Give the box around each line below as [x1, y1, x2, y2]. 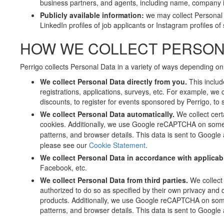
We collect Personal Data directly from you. [40, 76, 189, 86]
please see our [40, 140, 89, 150]
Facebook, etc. [40, 162, 87, 172]
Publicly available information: [40, 10, 146, 20]
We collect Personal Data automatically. [40, 109, 176, 119]
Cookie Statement [89, 140, 145, 150]
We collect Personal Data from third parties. [40, 175, 190, 185]
